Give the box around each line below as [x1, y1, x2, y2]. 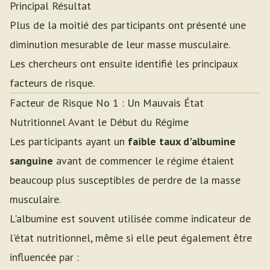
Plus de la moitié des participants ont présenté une [10, 18, 246, 32]
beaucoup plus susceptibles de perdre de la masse [10, 173, 240, 187]
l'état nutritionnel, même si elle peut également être [10, 231, 252, 245]
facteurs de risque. [10, 76, 95, 90]
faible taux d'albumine [128, 134, 236, 148]
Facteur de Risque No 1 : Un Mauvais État [10, 96, 204, 110]
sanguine [10, 154, 53, 168]
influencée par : [10, 250, 79, 264]
